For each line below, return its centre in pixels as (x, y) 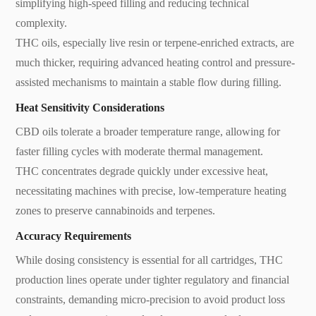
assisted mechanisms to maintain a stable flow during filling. (149, 82)
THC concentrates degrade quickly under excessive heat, (142, 171)
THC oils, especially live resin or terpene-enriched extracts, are (155, 42)
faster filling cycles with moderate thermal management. (140, 151)
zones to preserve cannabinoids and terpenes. (116, 210)
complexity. (42, 23)
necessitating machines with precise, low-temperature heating (151, 190)
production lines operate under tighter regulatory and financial (153, 279)
